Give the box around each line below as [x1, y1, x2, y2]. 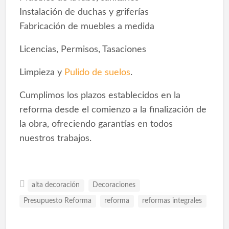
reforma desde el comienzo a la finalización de [19, 105, 207, 115]
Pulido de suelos [64, 67, 130, 78]
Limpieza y [19, 67, 64, 78]
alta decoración [32, 181, 80, 189]
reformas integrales [142, 197, 202, 204]
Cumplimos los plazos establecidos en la [19, 90, 180, 101]
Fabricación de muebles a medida [19, 21, 154, 32]
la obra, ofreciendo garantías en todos [19, 119, 173, 129]
